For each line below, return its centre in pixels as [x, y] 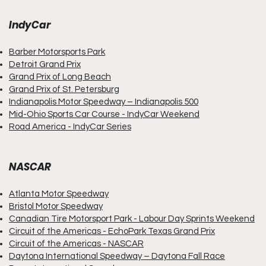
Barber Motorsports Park [57, 52]
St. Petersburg [91, 89]
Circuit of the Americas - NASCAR [76, 244]
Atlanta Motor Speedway [59, 194]
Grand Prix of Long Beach [60, 77]
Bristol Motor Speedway [56, 206]
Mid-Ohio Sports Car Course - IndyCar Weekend [104, 114]
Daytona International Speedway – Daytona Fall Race [117, 256]
